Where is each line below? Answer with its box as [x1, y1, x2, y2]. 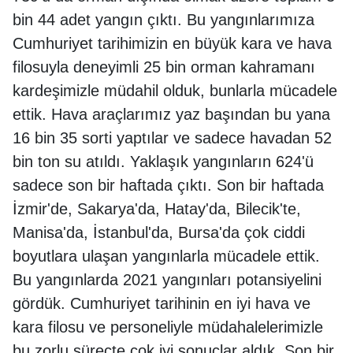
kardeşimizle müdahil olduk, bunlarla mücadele [13, 82, 337, 99]
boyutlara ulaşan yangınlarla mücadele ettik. [13, 247, 320, 265]
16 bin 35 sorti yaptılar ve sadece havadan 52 [13, 129, 332, 147]
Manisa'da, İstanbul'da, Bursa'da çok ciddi [13, 224, 305, 241]
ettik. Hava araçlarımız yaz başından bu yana [13, 106, 330, 123]
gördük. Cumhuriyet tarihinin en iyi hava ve [13, 295, 310, 312]
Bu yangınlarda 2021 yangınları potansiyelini [13, 271, 321, 288]
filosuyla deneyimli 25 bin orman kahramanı [13, 58, 315, 76]
